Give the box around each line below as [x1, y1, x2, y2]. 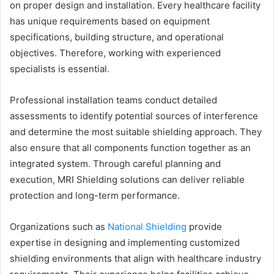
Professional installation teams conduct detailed [10, 94, 217, 106]
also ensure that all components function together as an [10, 142, 251, 154]
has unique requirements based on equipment [10, 15, 210, 28]
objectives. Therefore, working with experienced [10, 47, 221, 59]
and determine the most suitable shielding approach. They [10, 126, 262, 138]
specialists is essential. [10, 63, 109, 75]
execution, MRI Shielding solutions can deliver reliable [10, 174, 245, 186]
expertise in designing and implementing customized [10, 237, 240, 249]
